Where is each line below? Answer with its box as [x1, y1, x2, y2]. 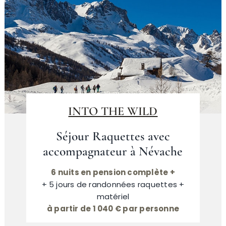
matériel [96, 191, 130, 202]
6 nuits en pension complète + [51, 166, 175, 178]
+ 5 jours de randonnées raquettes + [41, 179, 185, 190]
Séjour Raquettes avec [55, 128, 170, 144]
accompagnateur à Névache [43, 143, 183, 159]
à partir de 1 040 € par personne [46, 203, 180, 214]
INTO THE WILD [68, 103, 158, 119]
